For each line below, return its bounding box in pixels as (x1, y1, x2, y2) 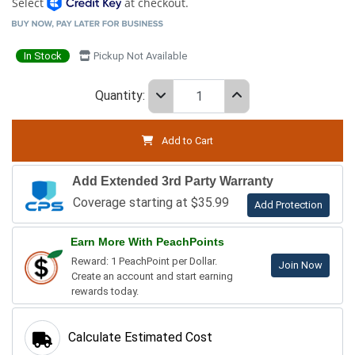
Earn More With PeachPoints (71, 235, 224, 248)
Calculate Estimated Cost (68, 329, 212, 345)
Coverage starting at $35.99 (73, 194, 229, 210)
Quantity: (95, 88, 145, 104)
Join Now (278, 259, 323, 272)
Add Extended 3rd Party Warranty (72, 174, 273, 188)
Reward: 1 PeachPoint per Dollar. (71, 254, 217, 267)
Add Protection (254, 199, 323, 212)
